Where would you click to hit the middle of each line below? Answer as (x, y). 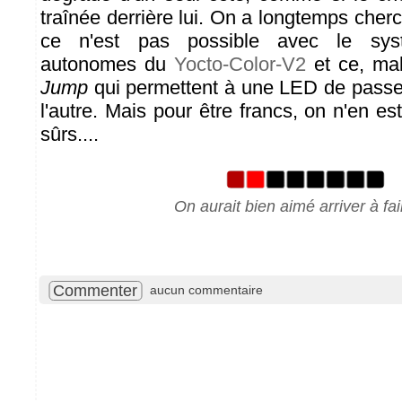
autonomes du (107, 64)
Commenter (95, 291)
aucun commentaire (206, 290)
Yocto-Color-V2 (240, 64)
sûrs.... (70, 134)
